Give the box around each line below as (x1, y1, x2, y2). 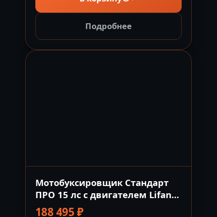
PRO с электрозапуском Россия (35, 200, 178, 213)
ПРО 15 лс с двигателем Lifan (35, 188, 171, 201)
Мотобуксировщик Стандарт (35, 176, 169, 188)
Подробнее (85, 20, 132, 31)
